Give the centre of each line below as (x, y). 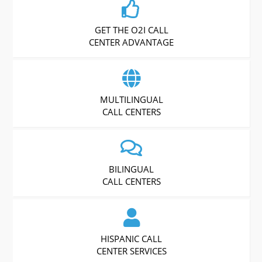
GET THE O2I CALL (131, 30)
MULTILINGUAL (131, 99)
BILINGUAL (132, 169)
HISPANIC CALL (132, 238)
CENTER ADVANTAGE (132, 42)
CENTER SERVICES (131, 251)
